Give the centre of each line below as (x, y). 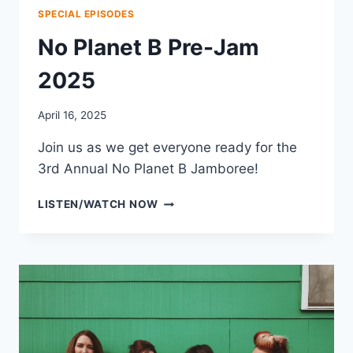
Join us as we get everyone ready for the (167, 148)
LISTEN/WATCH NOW (98, 204)
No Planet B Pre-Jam (149, 47)
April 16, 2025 (72, 115)
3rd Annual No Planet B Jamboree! (148, 169)
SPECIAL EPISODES (86, 13)
